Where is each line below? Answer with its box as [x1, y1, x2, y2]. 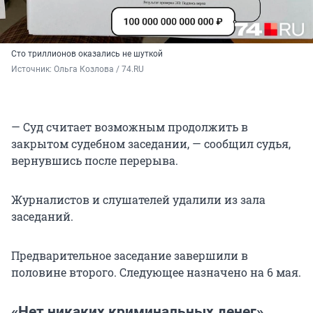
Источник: [11, 64, 54, 74]
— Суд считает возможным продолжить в [11, 119, 248, 134]
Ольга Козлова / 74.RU [54, 64, 144, 74]
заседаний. [11, 208, 73, 224]
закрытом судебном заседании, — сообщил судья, [11, 136, 291, 151]
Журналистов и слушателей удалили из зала [11, 191, 265, 207]
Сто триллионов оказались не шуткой [11, 48, 163, 59]
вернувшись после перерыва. [11, 152, 178, 168]
